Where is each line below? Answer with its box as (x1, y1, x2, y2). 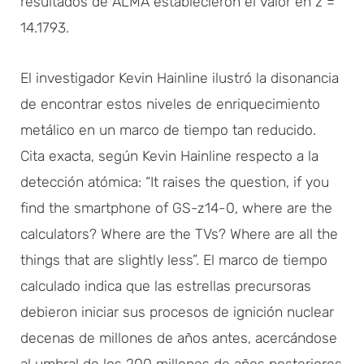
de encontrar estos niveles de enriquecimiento (20, 95, 320, 112)
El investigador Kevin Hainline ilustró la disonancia (20, 69, 339, 86)
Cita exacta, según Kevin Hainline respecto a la (20, 147, 318, 164)
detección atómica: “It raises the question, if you (20, 173, 329, 190)
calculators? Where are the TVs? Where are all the (20, 225, 338, 242)
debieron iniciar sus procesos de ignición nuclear (20, 303, 334, 320)
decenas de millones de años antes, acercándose (20, 329, 337, 346)
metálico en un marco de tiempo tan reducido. (20, 121, 316, 138)
